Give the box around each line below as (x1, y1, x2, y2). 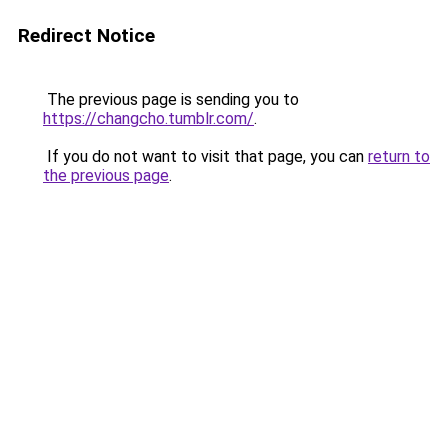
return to (368, 147, 430, 166)
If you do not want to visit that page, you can (43, 147, 368, 166)
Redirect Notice (18, 24, 155, 47)
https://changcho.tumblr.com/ (43, 109, 254, 128)
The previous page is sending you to (43, 90, 299, 109)
